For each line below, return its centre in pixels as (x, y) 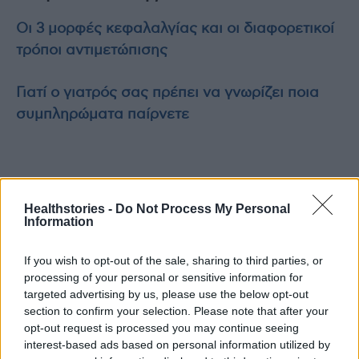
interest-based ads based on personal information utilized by (177, 344)
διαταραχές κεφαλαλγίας (109, 236)
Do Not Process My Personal (203, 208)
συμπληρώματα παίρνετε (103, 115)
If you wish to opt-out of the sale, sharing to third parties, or (173, 260)
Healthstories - (70, 208)
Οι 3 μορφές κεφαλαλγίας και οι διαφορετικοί (175, 29)
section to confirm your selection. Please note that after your (176, 311)
